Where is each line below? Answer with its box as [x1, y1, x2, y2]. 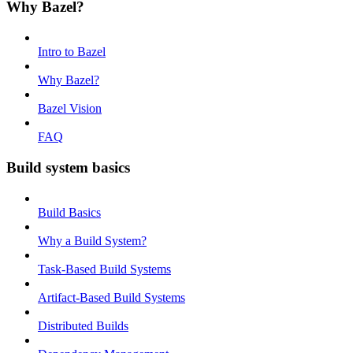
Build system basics [6, 158, 130, 176]
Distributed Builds [38, 318, 128, 333]
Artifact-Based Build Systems [38, 290, 185, 304]
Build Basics [38, 205, 101, 219]
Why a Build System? [38, 233, 147, 247]
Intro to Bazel [38, 45, 106, 59]
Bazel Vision [38, 102, 102, 116]
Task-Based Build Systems [38, 262, 171, 276]
